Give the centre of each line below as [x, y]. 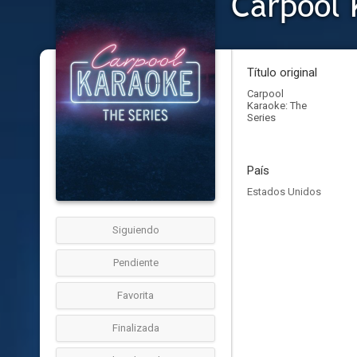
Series [261, 118]
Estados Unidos [284, 192]
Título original [282, 73]
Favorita [135, 295]
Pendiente [135, 263]
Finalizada [135, 328]
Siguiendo [135, 230]
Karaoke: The [277, 106]
